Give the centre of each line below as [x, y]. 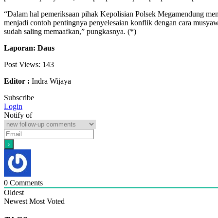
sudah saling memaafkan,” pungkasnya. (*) [70, 31]
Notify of [18, 115]
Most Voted [47, 201]
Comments [25, 182]
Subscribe [19, 97]
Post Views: [22, 64]
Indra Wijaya [50, 81]
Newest [16, 201]
